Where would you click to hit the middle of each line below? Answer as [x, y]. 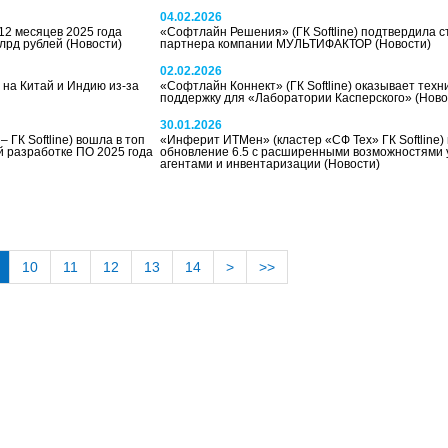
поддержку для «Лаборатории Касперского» [287, 98]
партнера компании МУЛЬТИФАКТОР [267, 44]
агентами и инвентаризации [241, 164]
